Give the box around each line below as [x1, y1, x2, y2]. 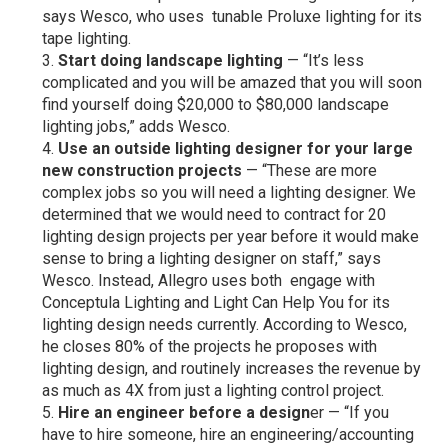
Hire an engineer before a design [58, 403, 311, 423]
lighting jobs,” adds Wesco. [42, 117, 231, 137]
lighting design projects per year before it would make [42, 227, 420, 247]
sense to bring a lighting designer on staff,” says [42, 249, 382, 269]
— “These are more [242, 161, 378, 181]
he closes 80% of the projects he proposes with [42, 337, 378, 357]
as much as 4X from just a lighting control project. [42, 381, 385, 401]
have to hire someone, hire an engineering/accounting [42, 425, 415, 445]
